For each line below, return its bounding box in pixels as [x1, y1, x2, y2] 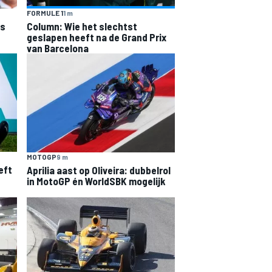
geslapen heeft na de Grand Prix [27, 31, 166, 44]
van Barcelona [27, 42, 89, 55]
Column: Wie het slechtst [27, 20, 137, 33]
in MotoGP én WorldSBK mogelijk [27, 174, 166, 187]
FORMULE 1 [27, 8, 63, 18]
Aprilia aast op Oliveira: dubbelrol [27, 163, 171, 176]
